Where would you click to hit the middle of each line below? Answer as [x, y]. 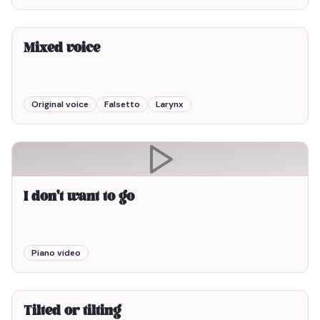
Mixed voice [62, 49]
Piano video [56, 253]
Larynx [170, 104]
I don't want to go [79, 197]
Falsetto [122, 104]
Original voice [60, 104]
